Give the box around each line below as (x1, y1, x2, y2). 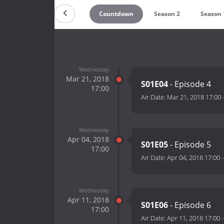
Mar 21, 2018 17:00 (167, 92, 221, 102)
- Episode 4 (168, 78, 211, 90)
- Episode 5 (168, 139, 211, 150)
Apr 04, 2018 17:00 (167, 153, 220, 162)
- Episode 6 (168, 199, 211, 211)
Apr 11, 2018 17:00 (167, 213, 220, 223)
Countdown (98, 9, 133, 18)
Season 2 (154, 9, 180, 18)
